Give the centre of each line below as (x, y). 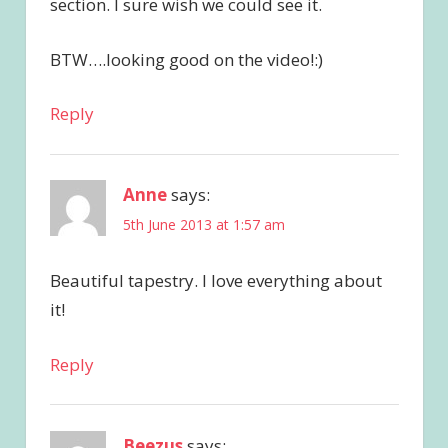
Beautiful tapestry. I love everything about (215, 281)
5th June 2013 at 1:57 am (203, 225)
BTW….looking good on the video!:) (186, 59)
